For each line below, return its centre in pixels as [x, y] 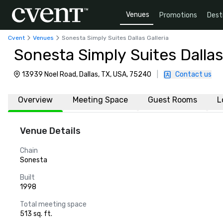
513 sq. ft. [36, 214]
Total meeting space [53, 204]
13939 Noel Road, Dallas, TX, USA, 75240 [87, 74]
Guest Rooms [172, 100]
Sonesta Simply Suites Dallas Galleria [115, 38]
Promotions [178, 15]
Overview [35, 100]
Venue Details [50, 131]
